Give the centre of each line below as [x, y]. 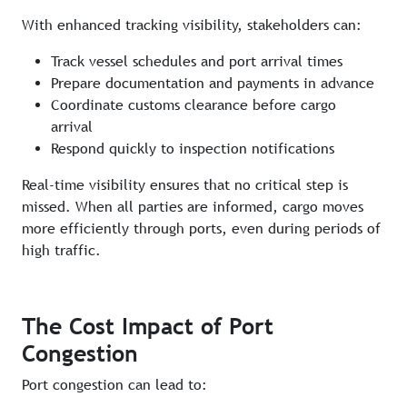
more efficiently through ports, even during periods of [201, 229]
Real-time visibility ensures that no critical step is [185, 185]
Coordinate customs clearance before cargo [194, 105]
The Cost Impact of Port [148, 327]
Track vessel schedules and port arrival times [197, 62]
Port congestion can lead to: [114, 385]
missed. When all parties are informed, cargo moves [193, 207]
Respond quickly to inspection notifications [193, 149]
